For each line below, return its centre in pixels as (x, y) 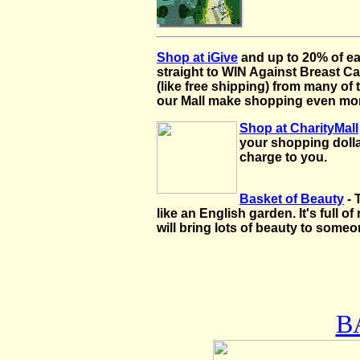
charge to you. (283, 157)
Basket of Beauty (292, 199)
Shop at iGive (197, 57)
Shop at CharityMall (299, 128)
